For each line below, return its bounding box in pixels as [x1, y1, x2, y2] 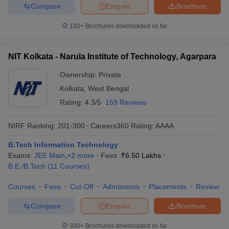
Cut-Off [70, 182, 94, 191]
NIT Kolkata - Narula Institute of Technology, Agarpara [8, 52, 216, 61]
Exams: [8, 151, 34, 159]
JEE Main [34, 151, 65, 159]
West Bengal [88, 84, 129, 93]
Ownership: [60, 71, 99, 79]
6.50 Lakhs [125, 151, 161, 159]
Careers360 [90, 121, 129, 130]
